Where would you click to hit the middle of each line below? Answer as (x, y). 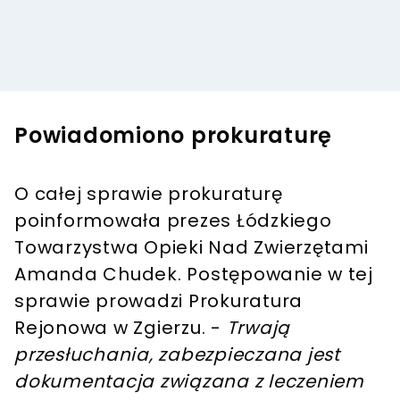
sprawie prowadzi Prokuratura (158, 300)
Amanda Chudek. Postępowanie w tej (194, 274)
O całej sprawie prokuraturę (149, 193)
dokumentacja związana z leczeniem (189, 381)
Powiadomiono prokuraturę (173, 135)
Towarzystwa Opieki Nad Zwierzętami (192, 247)
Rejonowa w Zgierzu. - (121, 327)
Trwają (258, 327)
